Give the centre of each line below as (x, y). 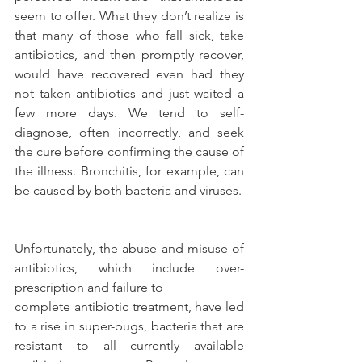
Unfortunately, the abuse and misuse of (129, 248)
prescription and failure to (89, 287)
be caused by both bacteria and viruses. (128, 190)
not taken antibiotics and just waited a (129, 93)
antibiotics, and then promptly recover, (129, 54)
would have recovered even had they (129, 74)
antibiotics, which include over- (129, 267)
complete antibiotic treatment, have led (129, 306)
